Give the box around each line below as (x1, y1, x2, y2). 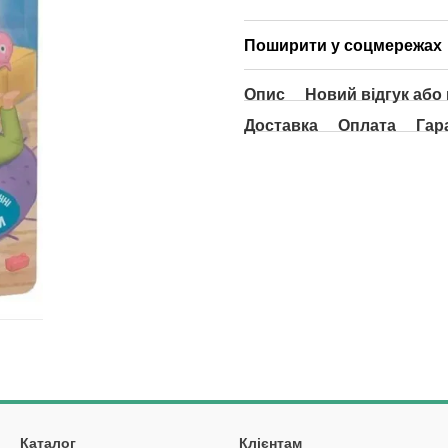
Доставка (244, 117, 318, 134)
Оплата (338, 117, 396, 134)
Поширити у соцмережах (244, 37, 442, 54)
